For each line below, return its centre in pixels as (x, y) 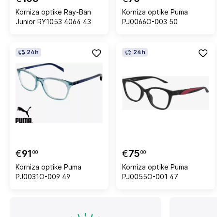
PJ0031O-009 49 (43, 177)
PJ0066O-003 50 (150, 22)
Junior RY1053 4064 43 (53, 22)
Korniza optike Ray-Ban (53, 12)
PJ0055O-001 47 (150, 177)
